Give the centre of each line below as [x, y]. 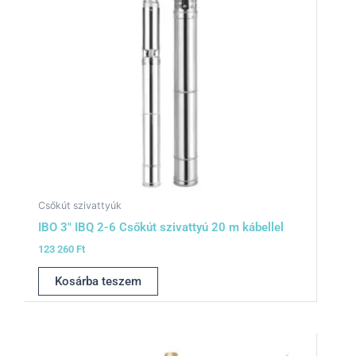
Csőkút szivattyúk [79, 206]
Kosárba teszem [98, 281]
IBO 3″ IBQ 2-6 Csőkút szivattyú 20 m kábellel [161, 227]
